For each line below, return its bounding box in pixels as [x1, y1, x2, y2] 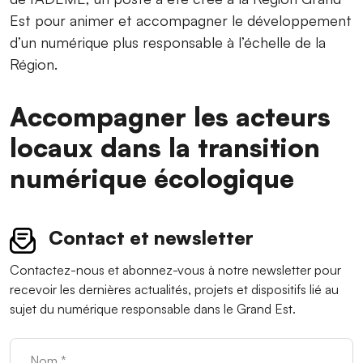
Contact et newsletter [49, 225, 254, 250]
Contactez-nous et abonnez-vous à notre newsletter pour [10, 261, 341, 278]
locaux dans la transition [10, 130, 320, 164]
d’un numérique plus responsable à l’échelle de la [10, 33, 326, 52]
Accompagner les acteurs [10, 100, 331, 134]
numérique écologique [10, 161, 294, 195]
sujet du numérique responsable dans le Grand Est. [10, 300, 296, 317]
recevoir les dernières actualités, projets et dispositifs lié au [10, 280, 339, 297]
